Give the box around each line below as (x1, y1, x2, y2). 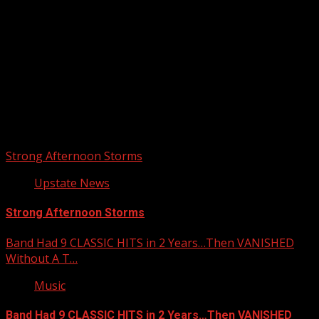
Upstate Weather (6, 70, 136, 90)
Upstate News (34, 175, 110, 192)
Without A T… (6, 250, 78, 266)
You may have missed (6, 119, 122, 133)
